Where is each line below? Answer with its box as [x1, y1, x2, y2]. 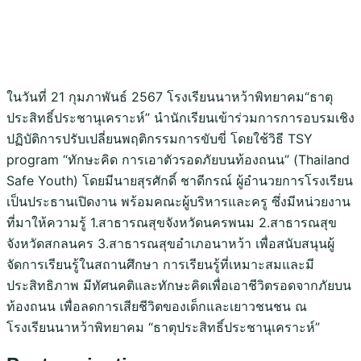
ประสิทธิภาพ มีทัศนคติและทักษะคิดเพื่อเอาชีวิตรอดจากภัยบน [6, 277, 351, 294]
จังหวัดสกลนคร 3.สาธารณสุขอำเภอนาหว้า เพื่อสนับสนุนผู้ [6, 235, 334, 252]
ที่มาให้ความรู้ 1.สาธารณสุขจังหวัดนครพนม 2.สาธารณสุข [6, 214, 337, 231]
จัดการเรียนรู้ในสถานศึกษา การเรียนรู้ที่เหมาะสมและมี [6, 256, 314, 273]
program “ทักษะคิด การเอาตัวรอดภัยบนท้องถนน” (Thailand [6, 151, 350, 168]
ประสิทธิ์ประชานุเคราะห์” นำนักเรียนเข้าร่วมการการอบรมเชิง [6, 110, 355, 127]
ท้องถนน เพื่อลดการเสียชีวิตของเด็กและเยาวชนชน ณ [6, 298, 307, 315]
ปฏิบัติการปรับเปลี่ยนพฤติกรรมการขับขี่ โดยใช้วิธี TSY [6, 131, 313, 147]
